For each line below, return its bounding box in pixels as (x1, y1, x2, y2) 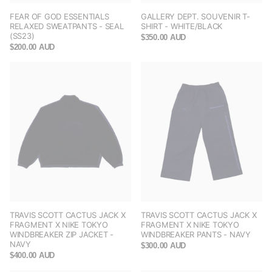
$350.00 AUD (141, 33, 186, 42)
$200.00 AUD (10, 42, 55, 52)
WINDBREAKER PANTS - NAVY (141, 229, 251, 240)
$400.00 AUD (10, 251, 55, 260)
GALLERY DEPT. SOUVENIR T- (141, 12, 250, 22)
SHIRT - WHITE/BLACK (141, 21, 223, 32)
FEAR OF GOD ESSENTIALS (10, 12, 109, 22)
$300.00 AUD (141, 241, 186, 251)
